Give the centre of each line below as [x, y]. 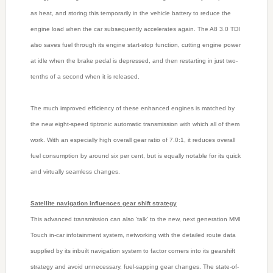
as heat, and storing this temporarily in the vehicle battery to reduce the [130, 13]
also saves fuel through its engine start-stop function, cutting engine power [135, 45]
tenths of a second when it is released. [85, 77]
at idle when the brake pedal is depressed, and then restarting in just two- [134, 61]
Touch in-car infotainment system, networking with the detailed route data [133, 235]
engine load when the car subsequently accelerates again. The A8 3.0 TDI [135, 29]
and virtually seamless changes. [75, 172]
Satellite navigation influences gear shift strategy [103, 204]
